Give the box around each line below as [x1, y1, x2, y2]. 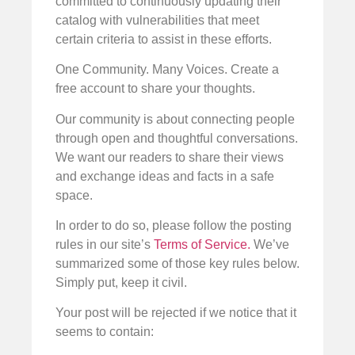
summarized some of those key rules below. [55, 257, 300, 271]
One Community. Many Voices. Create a [55, 63, 279, 77]
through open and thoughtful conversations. [55, 131, 298, 145]
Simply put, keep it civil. [55, 276, 187, 290]
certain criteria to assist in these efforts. [55, 32, 272, 46]
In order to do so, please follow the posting [55, 219, 292, 233]
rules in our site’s [55, 238, 154, 252]
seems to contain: [55, 325, 154, 339]
